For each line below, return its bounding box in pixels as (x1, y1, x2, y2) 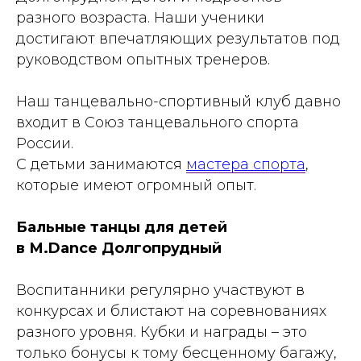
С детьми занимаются (16, 155, 186, 173)
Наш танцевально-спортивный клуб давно (16, 92, 341, 110)
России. (16, 134, 73, 152)
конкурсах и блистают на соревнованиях (16, 301, 326, 320)
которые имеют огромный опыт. (16, 176, 256, 194)
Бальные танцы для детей (16, 218, 227, 236)
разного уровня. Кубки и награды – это (16, 322, 307, 341)
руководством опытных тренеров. (16, 50, 270, 68)
